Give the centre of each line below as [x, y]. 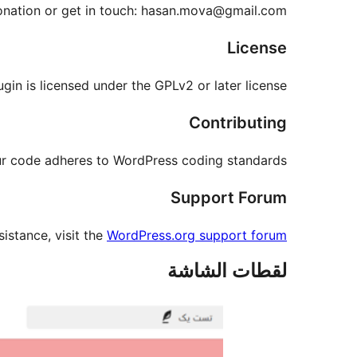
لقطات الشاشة [227, 271]
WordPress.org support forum [197, 235]
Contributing [238, 123]
